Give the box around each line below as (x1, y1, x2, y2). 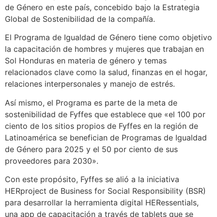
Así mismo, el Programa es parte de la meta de (5, 97, 177, 108)
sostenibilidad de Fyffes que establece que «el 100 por (5, 109, 205, 119)
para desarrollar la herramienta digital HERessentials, (5, 198, 199, 208)
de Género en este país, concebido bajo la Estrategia (5, 2, 200, 13)
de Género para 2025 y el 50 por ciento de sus (5, 144, 178, 154)
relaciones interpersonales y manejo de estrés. (5, 79, 175, 89)
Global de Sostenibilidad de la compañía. (5, 14, 155, 24)
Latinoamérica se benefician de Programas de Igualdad (5, 132, 207, 142)
